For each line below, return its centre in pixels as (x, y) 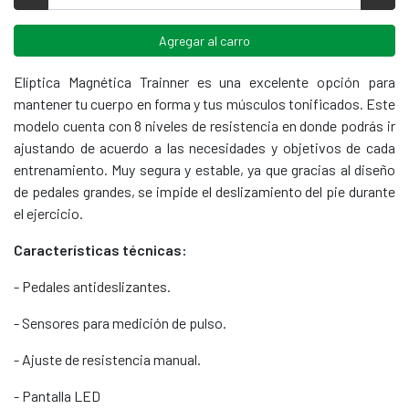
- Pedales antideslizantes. (92, 286)
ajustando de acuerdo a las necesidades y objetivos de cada (204, 147)
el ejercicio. (48, 213)
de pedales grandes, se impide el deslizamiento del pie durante (204, 191)
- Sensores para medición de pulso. (120, 322)
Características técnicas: (102, 249)
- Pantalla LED (57, 395)
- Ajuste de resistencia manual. (107, 359)
